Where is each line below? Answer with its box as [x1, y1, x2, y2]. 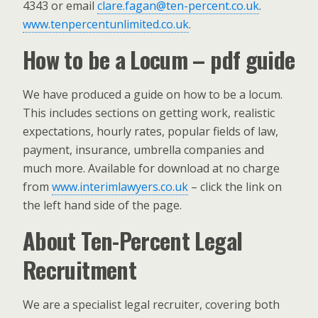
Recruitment [23, 253, 136, 286]
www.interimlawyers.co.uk [52, 179, 188, 194]
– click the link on [188, 179, 282, 194]
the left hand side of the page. [23, 197, 182, 213]
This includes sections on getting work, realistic [23, 105, 275, 121]
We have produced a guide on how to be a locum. [23, 87, 283, 102]
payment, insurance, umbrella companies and [23, 142, 264, 158]
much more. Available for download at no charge [23, 160, 280, 176]
